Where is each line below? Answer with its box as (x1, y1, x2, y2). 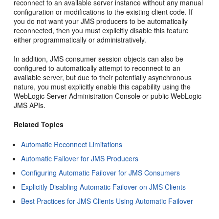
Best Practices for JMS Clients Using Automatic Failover (21, 196, 194, 206)
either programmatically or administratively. (14, 35, 147, 44)
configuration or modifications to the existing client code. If (14, 7, 193, 17)
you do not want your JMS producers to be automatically (14, 16, 188, 26)
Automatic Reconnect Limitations (21, 139, 123, 149)
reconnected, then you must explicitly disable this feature (14, 25, 189, 35)
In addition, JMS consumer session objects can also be (14, 54, 184, 64)
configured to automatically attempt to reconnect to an (14, 63, 181, 73)
